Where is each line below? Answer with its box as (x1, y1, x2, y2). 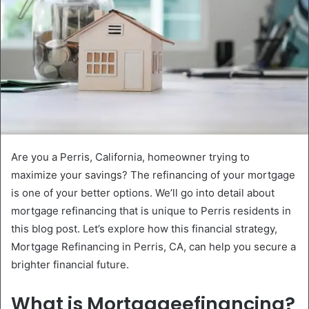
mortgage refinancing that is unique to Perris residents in (11, 203, 291, 217)
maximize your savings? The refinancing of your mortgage (11, 168, 295, 181)
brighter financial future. (11, 257, 129, 271)
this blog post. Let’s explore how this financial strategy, (11, 221, 277, 235)
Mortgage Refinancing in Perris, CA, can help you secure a (11, 239, 296, 253)
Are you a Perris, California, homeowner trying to (11, 150, 250, 163)
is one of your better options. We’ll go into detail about (11, 186, 275, 199)
